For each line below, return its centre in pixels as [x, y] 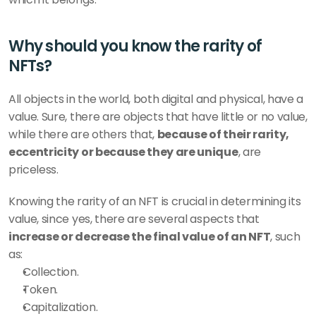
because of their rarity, [223, 134]
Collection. [51, 272]
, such [285, 237]
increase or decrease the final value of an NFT [140, 237]
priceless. [34, 170]
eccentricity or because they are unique [123, 152]
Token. [41, 290]
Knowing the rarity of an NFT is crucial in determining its [155, 201]
